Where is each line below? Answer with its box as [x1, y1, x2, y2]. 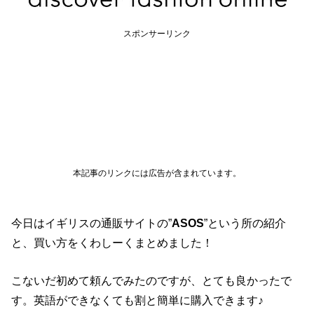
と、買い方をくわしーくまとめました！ [11, 235, 214, 249]
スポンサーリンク [123, 28, 191, 38]
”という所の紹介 [204, 216, 287, 229]
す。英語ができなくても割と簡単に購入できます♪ [11, 293, 264, 306]
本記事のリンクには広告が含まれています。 [73, 168, 241, 177]
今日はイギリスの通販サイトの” [11, 216, 172, 229]
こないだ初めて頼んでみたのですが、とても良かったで [11, 273, 292, 287]
